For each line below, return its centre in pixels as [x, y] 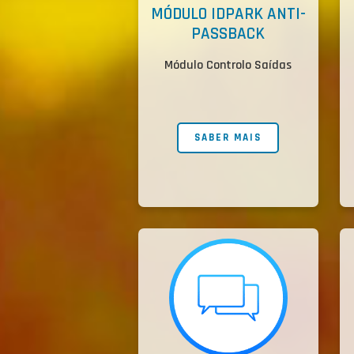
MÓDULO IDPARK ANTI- [228, 14]
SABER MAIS [228, 138]
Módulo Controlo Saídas [228, 66]
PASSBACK [228, 34]
